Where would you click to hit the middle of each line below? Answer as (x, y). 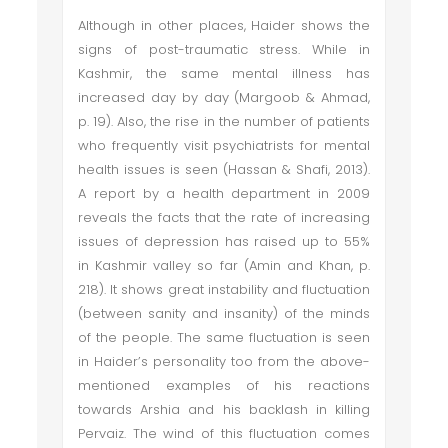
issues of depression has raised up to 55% (224, 241)
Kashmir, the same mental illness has (224, 73)
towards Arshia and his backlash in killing (224, 409)
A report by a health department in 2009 (224, 193)
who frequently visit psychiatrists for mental (224, 145)
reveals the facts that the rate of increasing (224, 217)
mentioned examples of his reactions (224, 385)
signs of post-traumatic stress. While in (224, 49)
